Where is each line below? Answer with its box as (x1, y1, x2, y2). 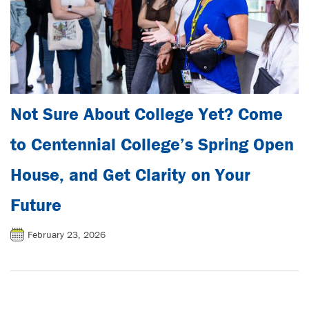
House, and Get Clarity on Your (10, 163, 250, 186)
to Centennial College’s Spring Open (10, 132, 294, 155)
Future (10, 193, 61, 216)
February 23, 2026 (28, 228, 106, 241)
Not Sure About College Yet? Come (10, 102, 283, 125)
